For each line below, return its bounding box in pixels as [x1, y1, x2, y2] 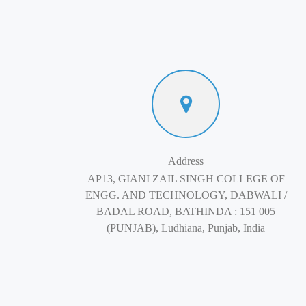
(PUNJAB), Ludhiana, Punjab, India [107, 222, 265, 234]
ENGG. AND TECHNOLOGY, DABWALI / [85, 189, 287, 201]
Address [168, 155, 204, 167]
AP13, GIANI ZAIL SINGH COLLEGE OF [87, 173, 285, 184]
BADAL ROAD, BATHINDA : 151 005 [96, 206, 275, 217]
